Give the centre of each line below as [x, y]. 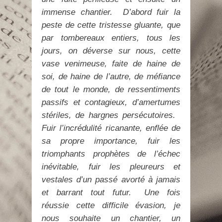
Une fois [156, 193]
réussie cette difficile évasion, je [111, 205]
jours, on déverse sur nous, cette [111, 51]
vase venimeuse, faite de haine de [111, 64]
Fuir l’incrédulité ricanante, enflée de [111, 128]
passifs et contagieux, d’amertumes [111, 102]
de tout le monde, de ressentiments [111, 89]
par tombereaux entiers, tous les [111, 38]
